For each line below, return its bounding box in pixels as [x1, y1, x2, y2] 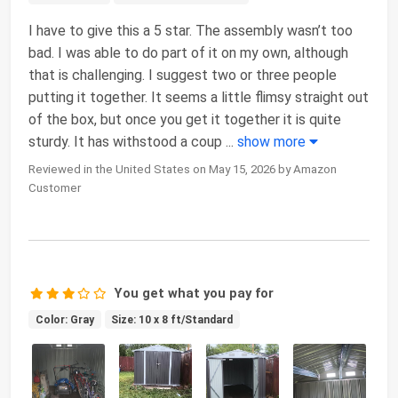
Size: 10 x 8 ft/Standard [111, 313, 234, 326]
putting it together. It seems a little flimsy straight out [28, 88, 369, 106]
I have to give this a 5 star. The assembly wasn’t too [28, 21, 353, 39]
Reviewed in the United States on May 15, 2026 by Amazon [28, 162, 337, 176]
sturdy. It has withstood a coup [28, 132, 222, 150]
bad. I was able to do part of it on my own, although [28, 44, 348, 61]
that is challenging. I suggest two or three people [28, 66, 337, 84]
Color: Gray [35, 313, 94, 326]
